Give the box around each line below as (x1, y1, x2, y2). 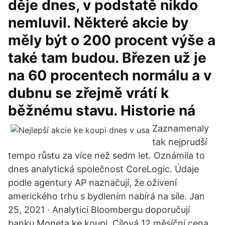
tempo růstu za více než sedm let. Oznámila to (8, 150, 205, 161)
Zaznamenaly (152, 123, 209, 134)
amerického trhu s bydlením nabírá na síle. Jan (8, 191, 205, 201)
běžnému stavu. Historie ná (8, 102, 195, 119)
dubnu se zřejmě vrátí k (8, 84, 169, 101)
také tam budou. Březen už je (8, 49, 206, 66)
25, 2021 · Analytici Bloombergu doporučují (8, 204, 190, 215)
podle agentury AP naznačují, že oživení (8, 177, 177, 188)
